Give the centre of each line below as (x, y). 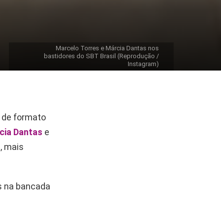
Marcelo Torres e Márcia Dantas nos (107, 48)
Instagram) (143, 64)
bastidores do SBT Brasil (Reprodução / (101, 56)
